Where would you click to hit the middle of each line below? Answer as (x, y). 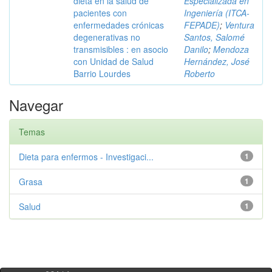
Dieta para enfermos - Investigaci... (86, 157)
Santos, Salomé (214, 37)
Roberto (199, 73)
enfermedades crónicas (119, 25)
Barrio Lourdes (102, 73)
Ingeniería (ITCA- (217, 13)
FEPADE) (202, 25)
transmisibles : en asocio (121, 49)
